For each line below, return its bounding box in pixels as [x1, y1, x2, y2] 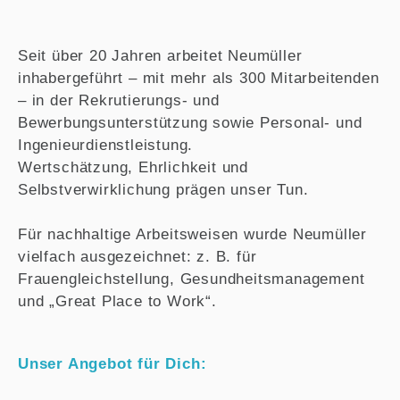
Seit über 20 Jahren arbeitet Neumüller [18, 46, 303, 64]
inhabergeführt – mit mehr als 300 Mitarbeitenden [18, 69, 379, 87]
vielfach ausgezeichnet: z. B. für [18, 247, 257, 265]
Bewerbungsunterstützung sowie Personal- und [18, 113, 362, 131]
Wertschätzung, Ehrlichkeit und [18, 158, 249, 176]
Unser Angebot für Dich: [18, 354, 207, 372]
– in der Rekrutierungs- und [18, 91, 220, 109]
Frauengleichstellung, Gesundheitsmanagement [18, 270, 365, 287]
